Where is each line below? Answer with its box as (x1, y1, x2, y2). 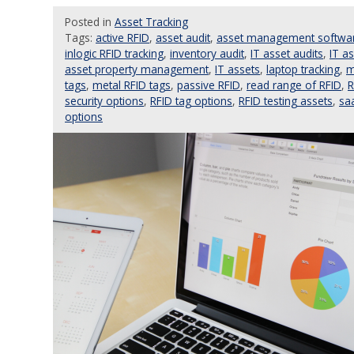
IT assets (215, 62, 260, 77)
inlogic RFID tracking (65, 46, 164, 61)
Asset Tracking (115, 14, 188, 29)
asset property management (65, 62, 209, 77)
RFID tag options (150, 93, 232, 108)
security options (65, 93, 144, 108)
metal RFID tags (92, 77, 171, 92)
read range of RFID (247, 77, 341, 92)
